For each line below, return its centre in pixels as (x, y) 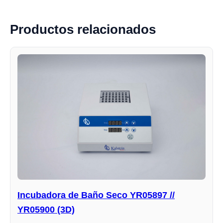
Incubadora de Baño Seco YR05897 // (96, 195)
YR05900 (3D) (46, 210)
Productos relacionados (83, 30)
